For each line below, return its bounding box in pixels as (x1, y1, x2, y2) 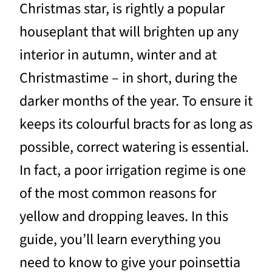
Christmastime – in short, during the (19, 67, 237, 89)
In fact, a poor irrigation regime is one (19, 159, 246, 181)
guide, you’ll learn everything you (19, 228, 221, 250)
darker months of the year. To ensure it (19, 90, 253, 112)
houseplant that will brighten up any (19, 21, 239, 42)
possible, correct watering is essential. (19, 136, 249, 158)
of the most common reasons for (19, 182, 216, 204)
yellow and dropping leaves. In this (19, 205, 228, 227)
